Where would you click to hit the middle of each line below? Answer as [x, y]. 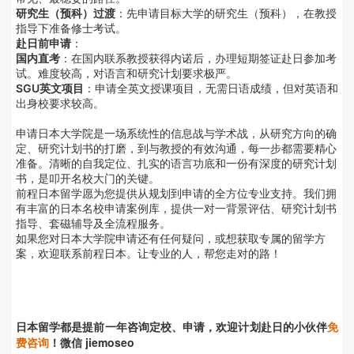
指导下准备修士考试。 [71, 28]
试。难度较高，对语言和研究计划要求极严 [121, 73]
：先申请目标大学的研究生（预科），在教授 [226, 13]
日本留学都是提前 [60, 326]
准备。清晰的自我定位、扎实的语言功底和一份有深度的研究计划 [176, 163]
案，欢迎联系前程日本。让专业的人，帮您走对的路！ [149, 253]
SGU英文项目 [50, 88]
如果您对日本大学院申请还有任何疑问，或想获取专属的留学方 [171, 238]
